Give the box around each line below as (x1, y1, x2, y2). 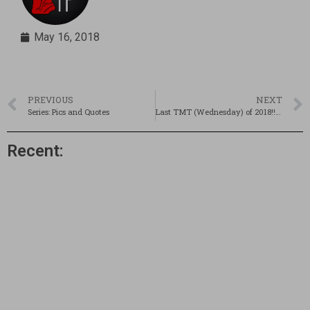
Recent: (7, 141, 64, 161)
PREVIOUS (28, 94, 73, 105)
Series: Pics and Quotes (28, 107, 109, 117)
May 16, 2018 (34, 30, 100, 44)
